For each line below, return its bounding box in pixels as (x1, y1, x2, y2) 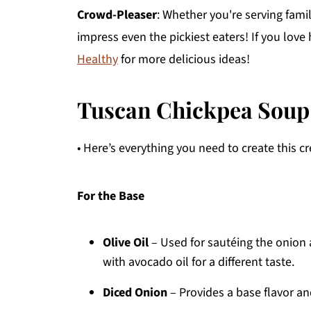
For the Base (77, 187, 144, 205)
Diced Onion (103, 284, 167, 301)
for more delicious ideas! (118, 51, 250, 68)
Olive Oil (103, 234, 149, 251)
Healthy (77, 51, 118, 68)
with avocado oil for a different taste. (103, 253, 294, 271)
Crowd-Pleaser (77, 6, 157, 24)
